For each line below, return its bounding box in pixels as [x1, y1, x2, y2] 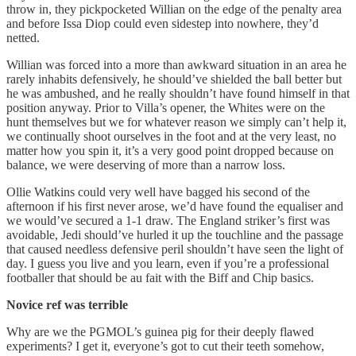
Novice [6, 298, 43, 312]
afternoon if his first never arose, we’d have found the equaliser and [6, 199, 343, 214]
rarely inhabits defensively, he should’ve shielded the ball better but [6, 72, 342, 87]
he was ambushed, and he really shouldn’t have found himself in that [6, 87, 350, 101]
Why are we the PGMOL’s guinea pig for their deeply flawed [6, 325, 314, 339]
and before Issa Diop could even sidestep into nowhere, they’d [6, 17, 319, 31]
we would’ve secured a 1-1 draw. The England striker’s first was [6, 214, 330, 228]
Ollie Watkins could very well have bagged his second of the [6, 185, 310, 199]
